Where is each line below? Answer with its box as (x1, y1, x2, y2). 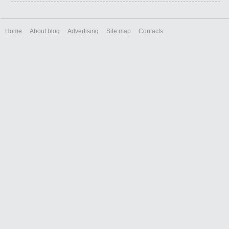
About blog (30, 28, 60, 35)
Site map (106, 28, 131, 35)
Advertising (67, 28, 99, 35)
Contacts (139, 28, 163, 35)
